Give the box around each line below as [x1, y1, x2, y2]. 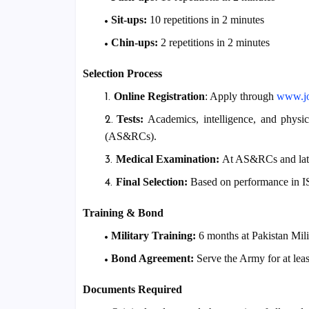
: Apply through [204, 90, 277, 103]
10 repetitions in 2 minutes [146, 14, 264, 26]
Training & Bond [82, 207, 163, 219]
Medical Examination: [115, 153, 219, 166]
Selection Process [82, 68, 162, 80]
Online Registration [113, 90, 205, 103]
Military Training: [110, 230, 196, 242]
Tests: [116, 113, 143, 126]
